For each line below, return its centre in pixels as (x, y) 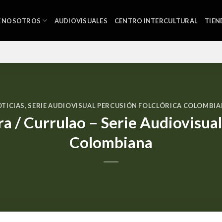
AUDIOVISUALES (81, 21)
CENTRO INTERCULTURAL (156, 21)
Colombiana (111, 142)
